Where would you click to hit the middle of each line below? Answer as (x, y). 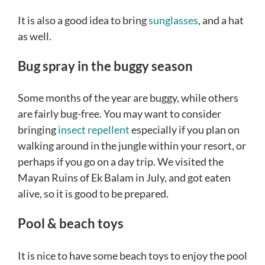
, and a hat (221, 20)
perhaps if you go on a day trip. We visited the (121, 162)
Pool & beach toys (71, 224)
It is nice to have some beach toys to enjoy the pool (132, 255)
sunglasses (173, 20)
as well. (35, 36)
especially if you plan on (185, 130)
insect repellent (94, 130)
